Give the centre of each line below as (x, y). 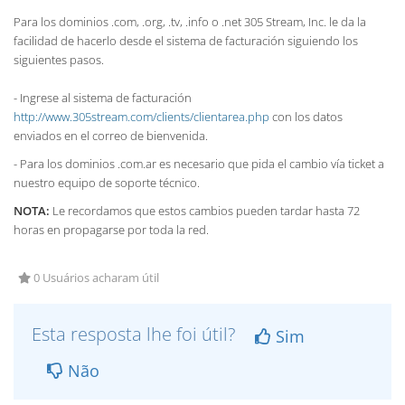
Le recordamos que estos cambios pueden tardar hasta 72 (205, 211)
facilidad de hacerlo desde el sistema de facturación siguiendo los (186, 41)
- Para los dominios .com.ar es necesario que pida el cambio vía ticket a (199, 164)
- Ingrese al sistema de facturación (103, 98)
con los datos (306, 117)
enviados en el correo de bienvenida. (111, 136)
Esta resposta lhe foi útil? (136, 334)
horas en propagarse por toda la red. (111, 230)
